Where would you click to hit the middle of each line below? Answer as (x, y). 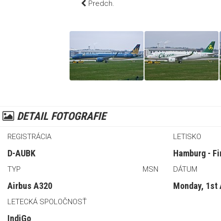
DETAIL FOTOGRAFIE (60, 116)
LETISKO (187, 136)
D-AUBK (21, 153)
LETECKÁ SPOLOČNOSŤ (47, 202)
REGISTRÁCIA (29, 136)
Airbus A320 (30, 185)
